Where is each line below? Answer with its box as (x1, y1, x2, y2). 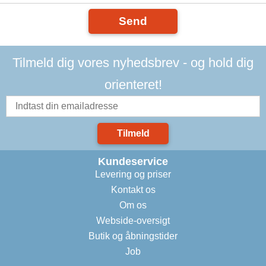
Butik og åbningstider (88, 231, 178, 241)
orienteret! (104, 77, 162, 92)
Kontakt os (110, 185, 156, 195)
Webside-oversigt (96, 216, 170, 226)
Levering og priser (95, 169, 171, 179)
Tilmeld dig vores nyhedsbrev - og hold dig (12, 55, 254, 70)
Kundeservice (98, 156, 168, 167)
